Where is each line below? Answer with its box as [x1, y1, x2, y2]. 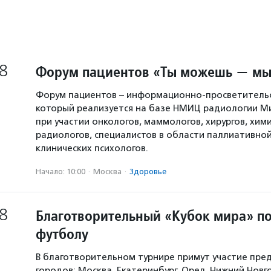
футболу [36, 224, 88, 243]
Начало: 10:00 [36, 167, 85, 176]
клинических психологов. [36, 143, 148, 154]
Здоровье [129, 167, 166, 176]
